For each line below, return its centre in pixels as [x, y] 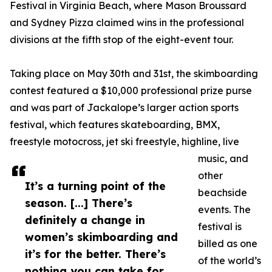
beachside [223, 193]
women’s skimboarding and [101, 237]
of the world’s [229, 261]
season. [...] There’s [79, 203]
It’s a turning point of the [95, 186]
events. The [224, 210]
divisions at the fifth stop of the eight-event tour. [121, 40]
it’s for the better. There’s [95, 254]
